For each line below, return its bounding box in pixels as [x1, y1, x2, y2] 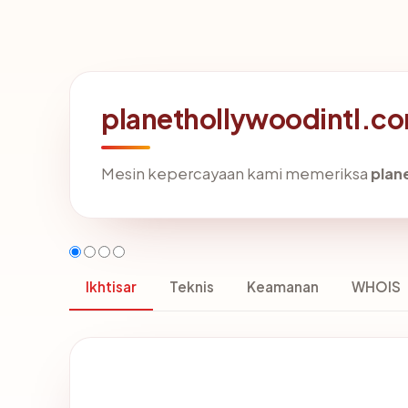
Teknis [169, 278, 214, 296]
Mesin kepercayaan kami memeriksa [101, 164, 371, 184]
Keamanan [247, 278, 319, 296]
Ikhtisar [86, 278, 137, 296]
